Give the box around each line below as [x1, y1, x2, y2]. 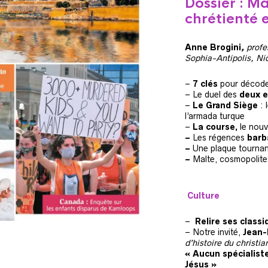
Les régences [192, 133, 245, 142]
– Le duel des [184, 90, 237, 99]
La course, [192, 122, 237, 132]
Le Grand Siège [192, 100, 258, 110]
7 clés [192, 79, 218, 89]
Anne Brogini [184, 42, 241, 52]
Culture [187, 191, 220, 200]
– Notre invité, [184, 227, 243, 237]
